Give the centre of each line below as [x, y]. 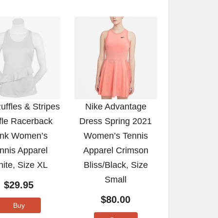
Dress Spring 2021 [116, 121]
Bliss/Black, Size [116, 165]
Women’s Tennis [116, 136]
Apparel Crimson [116, 150]
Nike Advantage [116, 106]
